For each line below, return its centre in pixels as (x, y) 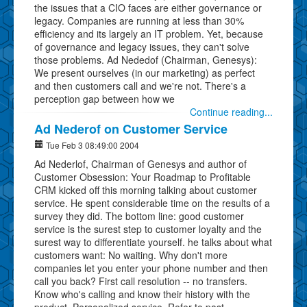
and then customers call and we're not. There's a (140, 85)
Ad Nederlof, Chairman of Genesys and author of (140, 163)
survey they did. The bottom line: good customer (139, 216)
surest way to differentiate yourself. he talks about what (153, 242)
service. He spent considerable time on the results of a (152, 202)
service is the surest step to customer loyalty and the (148, 229)
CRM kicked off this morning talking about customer (146, 189)
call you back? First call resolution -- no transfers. (141, 281)
